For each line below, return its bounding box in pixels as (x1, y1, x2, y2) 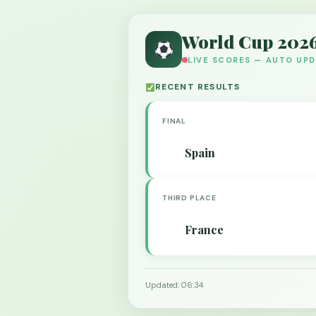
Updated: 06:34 (145, 280, 203, 290)
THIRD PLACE (162, 193, 217, 202)
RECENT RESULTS (154, 81, 241, 92)
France (185, 222, 224, 237)
